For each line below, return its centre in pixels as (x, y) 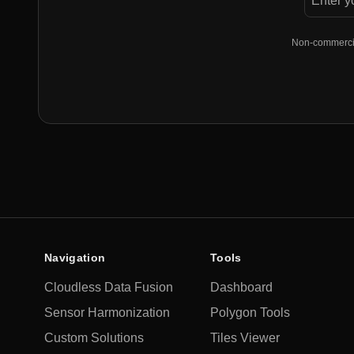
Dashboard (241, 287)
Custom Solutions (94, 338)
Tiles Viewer (245, 338)
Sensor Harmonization (107, 313)
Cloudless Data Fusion (109, 287)
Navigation (75, 258)
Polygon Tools (250, 313)
